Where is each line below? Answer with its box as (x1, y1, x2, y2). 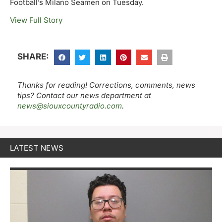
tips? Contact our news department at (17, 91, 151, 101)
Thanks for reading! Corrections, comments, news (17, 80, 195, 90)
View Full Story (10, 15, 62, 25)
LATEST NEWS (10, 143, 64, 153)
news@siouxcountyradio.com (17, 101, 122, 111)
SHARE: (17, 51, 49, 61)
